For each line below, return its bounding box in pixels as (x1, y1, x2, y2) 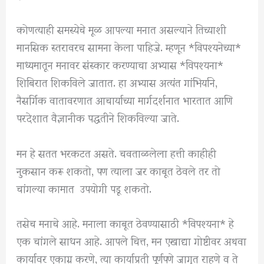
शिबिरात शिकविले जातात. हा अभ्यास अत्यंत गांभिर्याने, (16, 66, 218, 98)
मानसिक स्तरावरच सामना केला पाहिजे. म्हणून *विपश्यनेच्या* (16, 31, 242, 62)
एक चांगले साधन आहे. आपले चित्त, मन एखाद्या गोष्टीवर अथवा (16, 224, 247, 256)
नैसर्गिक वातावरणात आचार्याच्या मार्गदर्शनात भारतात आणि (16, 84, 233, 115)
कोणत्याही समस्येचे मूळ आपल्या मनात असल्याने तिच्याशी (16, 13, 227, 45)
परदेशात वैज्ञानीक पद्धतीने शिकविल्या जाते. (16, 101, 180, 133)
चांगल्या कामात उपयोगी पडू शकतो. (16, 171, 152, 203)
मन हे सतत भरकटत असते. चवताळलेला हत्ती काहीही (16, 136, 217, 168)
